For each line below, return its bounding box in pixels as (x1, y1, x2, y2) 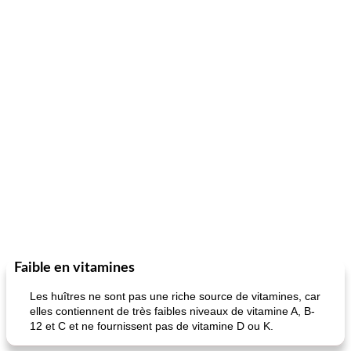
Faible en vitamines (14, 261, 135, 275)
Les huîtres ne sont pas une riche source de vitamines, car (30, 290, 320, 302)
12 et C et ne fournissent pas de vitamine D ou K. (30, 320, 273, 332)
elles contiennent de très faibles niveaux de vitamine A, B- (30, 305, 315, 317)
